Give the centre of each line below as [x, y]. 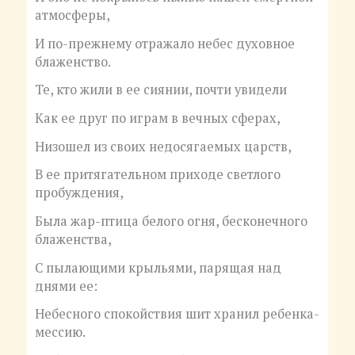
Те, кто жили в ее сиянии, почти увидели [160, 90]
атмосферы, [72, 15]
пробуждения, [79, 193]
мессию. [60, 332]
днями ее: [66, 286]
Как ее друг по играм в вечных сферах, [157, 118]
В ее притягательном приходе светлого [157, 175]
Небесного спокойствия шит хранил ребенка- [177, 314]
